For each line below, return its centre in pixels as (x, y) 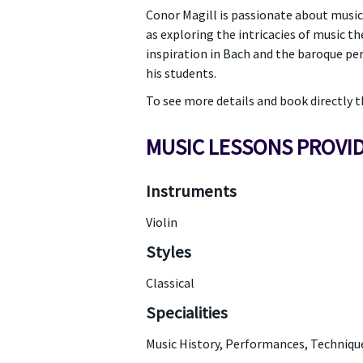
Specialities (186, 313)
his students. (181, 73)
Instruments (191, 191)
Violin (161, 222)
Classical (170, 283)
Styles (168, 252)
